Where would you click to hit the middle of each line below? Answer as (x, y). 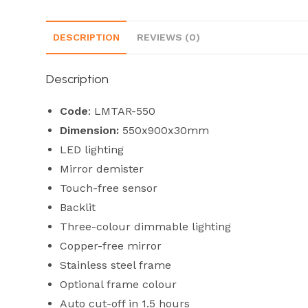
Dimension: (91, 130)
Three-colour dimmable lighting (146, 226)
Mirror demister (102, 168)
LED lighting (92, 149)
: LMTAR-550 (122, 111)
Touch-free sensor (109, 188)
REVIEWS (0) (169, 37)
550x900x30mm (166, 130)
